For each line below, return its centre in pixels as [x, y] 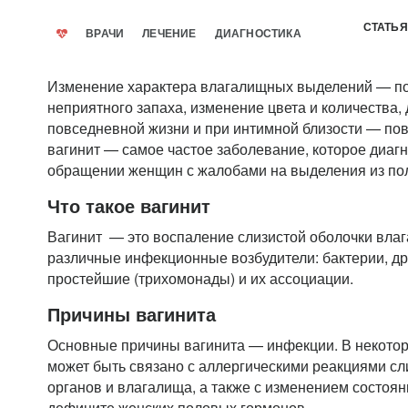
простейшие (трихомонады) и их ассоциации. [202, 278]
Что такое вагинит [129, 205]
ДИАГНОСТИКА [258, 34]
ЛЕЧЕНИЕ [169, 34]
